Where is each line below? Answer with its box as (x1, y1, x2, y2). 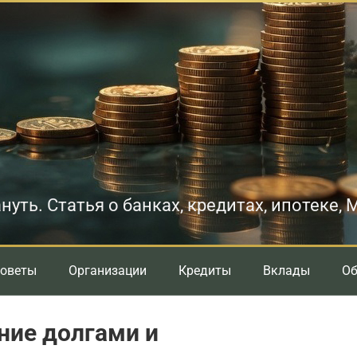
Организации (69, 262, 147, 278)
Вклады (263, 262, 310, 278)
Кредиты (178, 262, 231, 278)
